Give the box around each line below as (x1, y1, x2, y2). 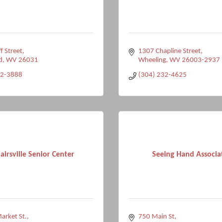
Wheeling (138, 56, 166, 64)
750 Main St (138, 213, 174, 221)
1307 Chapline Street (138, 48, 201, 55)
